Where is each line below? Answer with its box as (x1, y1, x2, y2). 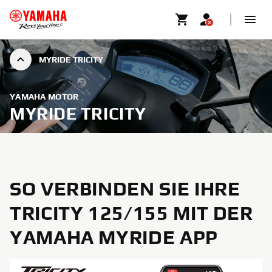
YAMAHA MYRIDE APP (10, 226, 218, 248)
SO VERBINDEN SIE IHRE (10, 177, 240, 200)
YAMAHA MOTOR (10, 92, 79, 101)
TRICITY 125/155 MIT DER (10, 202, 253, 224)
